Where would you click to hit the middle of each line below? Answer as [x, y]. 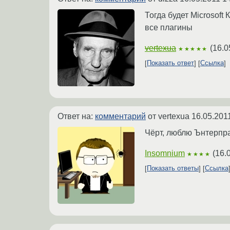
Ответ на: [76, 116]
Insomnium [165, 153]
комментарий [120, 116]
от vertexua [169, 116]
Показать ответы [173, 168]
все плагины [169, 27]
